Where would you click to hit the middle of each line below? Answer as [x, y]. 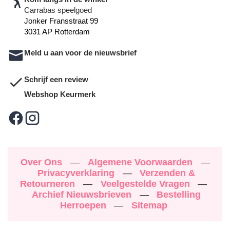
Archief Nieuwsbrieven [83, 195]
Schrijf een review [56, 80]
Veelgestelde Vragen [146, 184]
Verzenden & [168, 173]
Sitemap [150, 206]
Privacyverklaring [77, 173]
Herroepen [84, 206]
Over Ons [43, 162]
